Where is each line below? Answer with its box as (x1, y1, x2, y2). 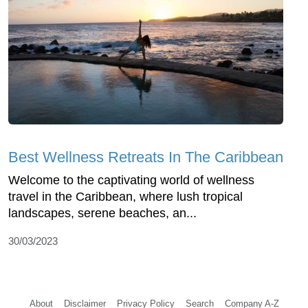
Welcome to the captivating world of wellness (8, 173, 254, 188)
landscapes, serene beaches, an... (8, 206, 197, 221)
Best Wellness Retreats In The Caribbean (8, 148, 283, 166)
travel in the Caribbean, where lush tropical (8, 190, 243, 204)
